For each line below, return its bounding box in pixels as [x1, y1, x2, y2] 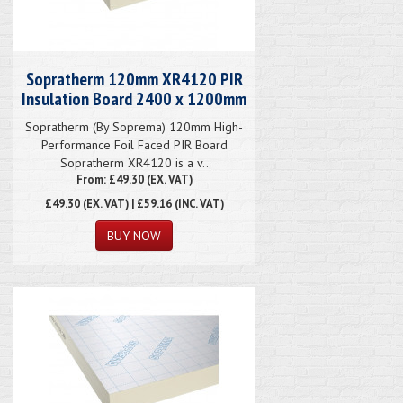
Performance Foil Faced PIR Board [40, 136, 228, 153]
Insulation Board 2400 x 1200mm [22, 86, 246, 111]
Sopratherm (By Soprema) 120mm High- [25, 118, 243, 135]
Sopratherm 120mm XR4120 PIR [25, 67, 243, 91]
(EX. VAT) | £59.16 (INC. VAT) [79, 195, 224, 210]
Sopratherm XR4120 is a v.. [59, 154, 209, 171]
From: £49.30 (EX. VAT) [76, 171, 193, 186]
